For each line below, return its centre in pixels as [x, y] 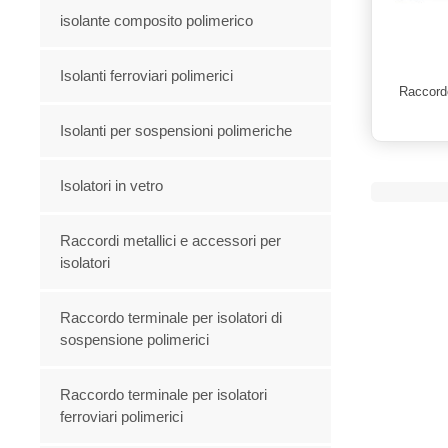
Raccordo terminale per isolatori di [171, 317]
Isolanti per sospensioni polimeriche [176, 130]
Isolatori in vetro [112, 185]
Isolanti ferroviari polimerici [147, 75]
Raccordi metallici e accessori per [171, 240]
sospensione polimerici [135, 339]
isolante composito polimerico [157, 20]
